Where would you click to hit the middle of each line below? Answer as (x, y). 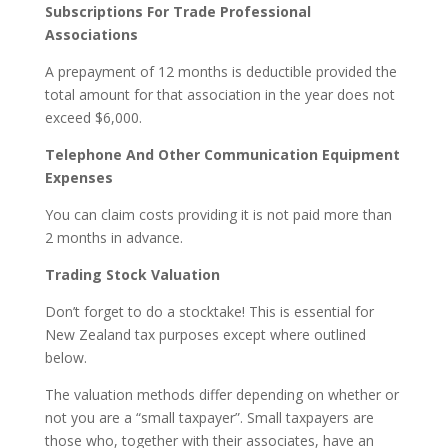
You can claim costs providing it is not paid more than (218, 214)
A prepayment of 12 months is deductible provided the (220, 71)
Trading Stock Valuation (132, 274)
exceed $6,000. (93, 117)
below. (65, 357)
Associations (91, 34)
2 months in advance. (113, 237)
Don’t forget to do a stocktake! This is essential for (209, 311)
